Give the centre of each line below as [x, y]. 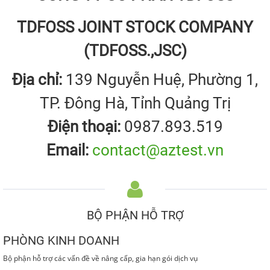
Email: [67, 150]
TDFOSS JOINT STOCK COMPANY [135, 27]
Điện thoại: [84, 127]
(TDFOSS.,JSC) [135, 51]
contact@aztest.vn [158, 150]
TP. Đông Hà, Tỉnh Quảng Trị [135, 103]
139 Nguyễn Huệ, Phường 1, [160, 80]
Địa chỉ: [37, 80]
